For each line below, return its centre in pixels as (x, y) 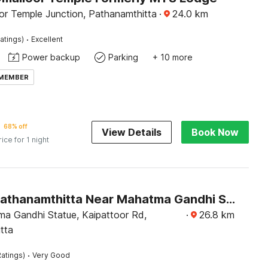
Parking (123, 57)
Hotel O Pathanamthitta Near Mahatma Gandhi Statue (230, 199)
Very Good (51, 255)
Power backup (51, 57)
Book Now (215, 132)
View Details (131, 132)
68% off (15, 126)
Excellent (47, 39)
